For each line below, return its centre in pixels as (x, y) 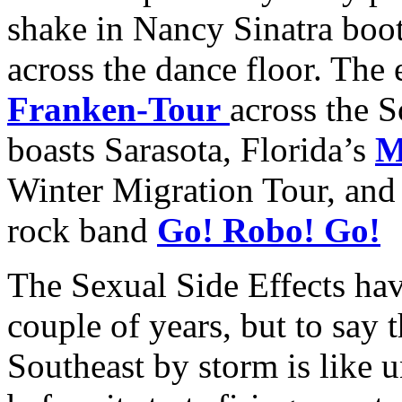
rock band (82, 230)
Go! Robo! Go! (269, 230)
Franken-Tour (114, 109)
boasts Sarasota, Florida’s (191, 149)
